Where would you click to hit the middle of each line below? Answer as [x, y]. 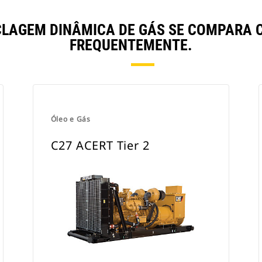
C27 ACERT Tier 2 [100, 145]
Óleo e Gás [70, 119]
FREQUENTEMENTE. [131, 45]
